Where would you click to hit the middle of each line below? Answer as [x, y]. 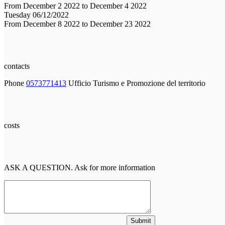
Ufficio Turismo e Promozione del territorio [137, 83]
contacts [17, 66]
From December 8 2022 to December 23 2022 [77, 24]
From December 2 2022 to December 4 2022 [75, 6]
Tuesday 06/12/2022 [36, 15]
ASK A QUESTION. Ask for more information [80, 167]
